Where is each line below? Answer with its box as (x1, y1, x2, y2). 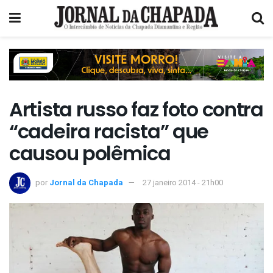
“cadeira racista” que (9, 118, 209, 146)
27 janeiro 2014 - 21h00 (143, 176, 223, 188)
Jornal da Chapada (49, 176, 123, 188)
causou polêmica (9, 140, 171, 168)
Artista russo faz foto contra (9, 96, 263, 124)
